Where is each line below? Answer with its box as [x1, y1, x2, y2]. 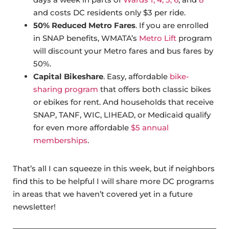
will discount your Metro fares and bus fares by [33, 46, 213, 56]
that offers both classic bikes [98, 84, 211, 95]
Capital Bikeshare [33, 72, 103, 82]
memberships [33, 135, 87, 146]
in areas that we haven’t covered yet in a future [13, 189, 193, 199]
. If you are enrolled [135, 20, 209, 31]
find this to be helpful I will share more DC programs [13, 176, 214, 187]
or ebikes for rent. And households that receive [33, 97, 214, 107]
